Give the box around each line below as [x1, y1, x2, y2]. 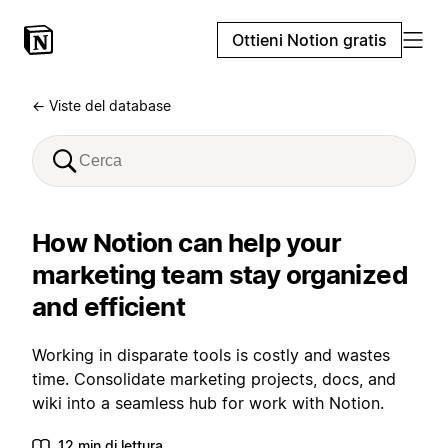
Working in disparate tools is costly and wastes [32, 345, 390, 365]
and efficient [32, 291, 185, 322]
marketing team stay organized [32, 259, 408, 290]
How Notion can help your [32, 227, 341, 258]
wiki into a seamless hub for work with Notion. [32, 393, 384, 413]
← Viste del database [32, 97, 171, 114]
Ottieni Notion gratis [232, 30, 387, 50]
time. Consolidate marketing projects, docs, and [32, 369, 396, 389]
